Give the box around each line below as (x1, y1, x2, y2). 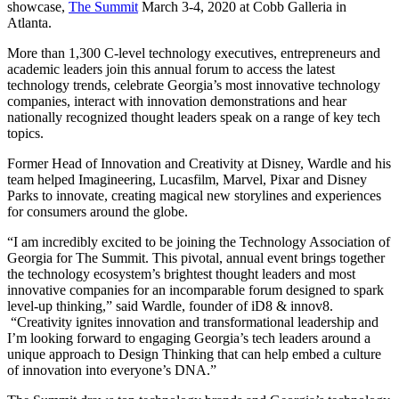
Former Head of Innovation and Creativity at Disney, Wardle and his (7, 155, 391, 171)
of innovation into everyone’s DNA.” (7, 362, 216, 378)
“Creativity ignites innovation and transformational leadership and (7, 313, 379, 330)
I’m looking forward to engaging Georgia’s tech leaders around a (7, 330, 370, 346)
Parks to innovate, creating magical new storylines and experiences (7, 187, 381, 203)
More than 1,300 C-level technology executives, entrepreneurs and (7, 45, 380, 61)
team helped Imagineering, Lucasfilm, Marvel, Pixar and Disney (7, 171, 367, 187)
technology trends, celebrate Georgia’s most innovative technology (7, 77, 380, 93)
